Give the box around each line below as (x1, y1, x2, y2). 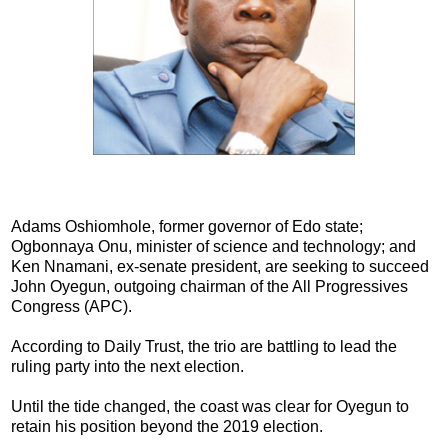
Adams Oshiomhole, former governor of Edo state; (11, 217, 363, 235)
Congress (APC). (11, 297, 132, 315)
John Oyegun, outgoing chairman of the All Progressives (11, 277, 408, 295)
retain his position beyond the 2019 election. (11, 417, 323, 435)
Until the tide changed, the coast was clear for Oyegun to (11, 397, 409, 415)
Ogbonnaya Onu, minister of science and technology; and (11, 237, 416, 255)
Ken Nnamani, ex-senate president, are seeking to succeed (11, 257, 429, 275)
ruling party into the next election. (11, 357, 244, 375)
